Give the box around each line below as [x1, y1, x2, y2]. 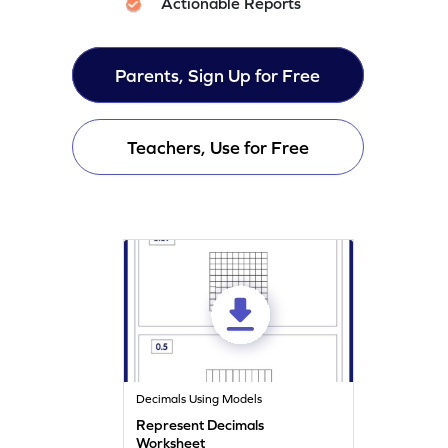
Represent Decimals [136, 416, 265, 433]
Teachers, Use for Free [126, 136, 309, 158]
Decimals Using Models [136, 391, 263, 406]
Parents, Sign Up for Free [115, 64, 321, 86]
